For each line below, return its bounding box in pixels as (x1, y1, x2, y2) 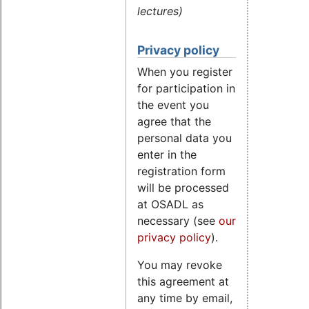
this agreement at (137, 275, 229, 289)
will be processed (137, 181, 229, 195)
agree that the (137, 114, 211, 129)
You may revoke (137, 258, 222, 272)
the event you (137, 98, 209, 112)
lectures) (137, 4, 183, 19)
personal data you (137, 131, 232, 146)
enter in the (137, 148, 197, 162)
